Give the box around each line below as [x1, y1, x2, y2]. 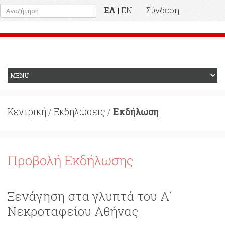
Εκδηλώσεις [54, 105, 105, 118]
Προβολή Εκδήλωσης [8, 152, 133, 169]
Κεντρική [8, 105, 46, 118]
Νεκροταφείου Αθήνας [8, 203, 138, 219]
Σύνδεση [146, 5, 179, 15]
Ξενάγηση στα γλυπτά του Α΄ [8, 188, 173, 204]
